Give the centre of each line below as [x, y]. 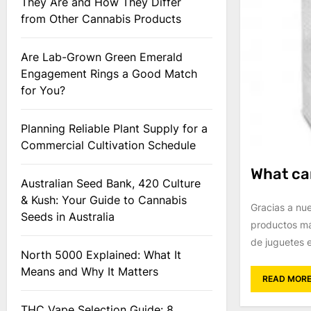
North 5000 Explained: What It [101, 255]
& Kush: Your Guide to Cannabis [104, 200]
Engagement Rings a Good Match [109, 74]
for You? [43, 90]
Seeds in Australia [68, 217]
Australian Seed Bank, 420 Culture [111, 183]
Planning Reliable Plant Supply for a [114, 128]
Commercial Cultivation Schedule [108, 145]
